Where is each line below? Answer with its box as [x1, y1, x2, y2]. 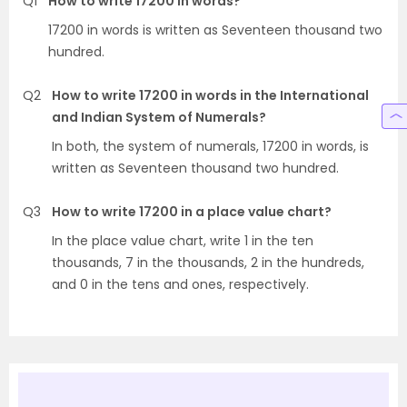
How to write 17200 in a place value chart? [52, 202, 332, 221]
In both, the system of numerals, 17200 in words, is [52, 136, 369, 155]
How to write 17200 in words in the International [52, 85, 369, 104]
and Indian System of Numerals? [52, 107, 266, 126]
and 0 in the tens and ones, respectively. [52, 274, 309, 293]
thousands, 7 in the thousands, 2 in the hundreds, [52, 253, 364, 272]
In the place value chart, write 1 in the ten [52, 231, 313, 250]
